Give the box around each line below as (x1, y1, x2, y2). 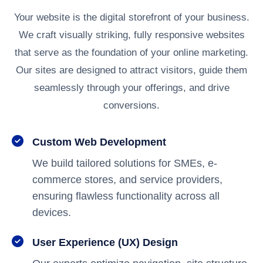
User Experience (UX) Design (32, 237, 178, 248)
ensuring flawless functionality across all (32, 190, 220, 202)
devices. (32, 207, 71, 218)
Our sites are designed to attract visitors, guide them (16, 65, 247, 76)
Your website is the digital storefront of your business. (14, 12, 249, 23)
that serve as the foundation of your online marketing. (15, 47, 248, 58)
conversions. (103, 100, 160, 111)
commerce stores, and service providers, (32, 174, 222, 186)
